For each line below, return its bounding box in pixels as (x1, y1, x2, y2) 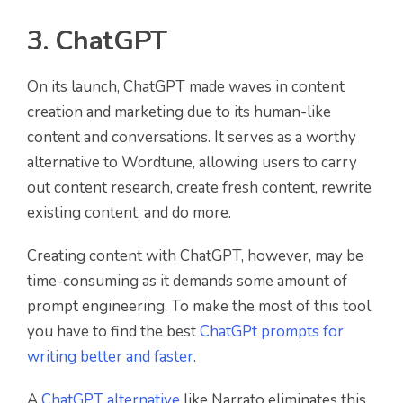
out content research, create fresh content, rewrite (27, 176, 372, 198)
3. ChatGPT (27, 22, 167, 59)
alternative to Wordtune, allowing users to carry (27, 151, 357, 173)
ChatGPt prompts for (200, 320, 344, 342)
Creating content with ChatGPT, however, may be (27, 245, 363, 266)
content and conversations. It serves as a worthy (27, 126, 356, 148)
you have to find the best (27, 320, 200, 342)
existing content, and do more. (27, 201, 231, 223)
